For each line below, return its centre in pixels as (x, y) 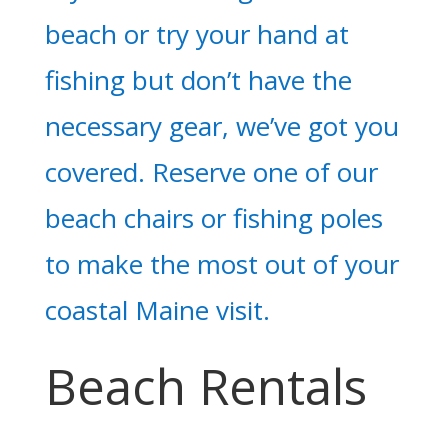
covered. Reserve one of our (211, 172)
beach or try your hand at (196, 34)
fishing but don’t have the (198, 80)
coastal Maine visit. (157, 310)
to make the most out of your (221, 264)
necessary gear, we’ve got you (221, 126)
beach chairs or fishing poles (213, 218)
